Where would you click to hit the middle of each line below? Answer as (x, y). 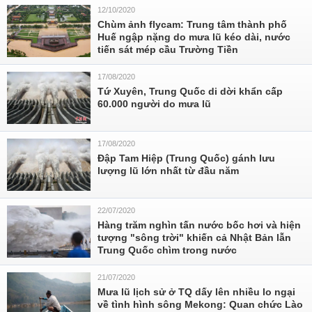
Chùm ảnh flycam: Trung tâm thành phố (192, 24)
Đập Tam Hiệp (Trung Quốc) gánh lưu (186, 158)
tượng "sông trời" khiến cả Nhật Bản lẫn (194, 237)
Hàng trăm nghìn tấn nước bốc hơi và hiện (199, 225)
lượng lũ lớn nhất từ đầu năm (168, 171)
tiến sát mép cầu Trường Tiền (168, 49)
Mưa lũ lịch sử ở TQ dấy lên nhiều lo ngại (196, 292)
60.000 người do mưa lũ (154, 104)
